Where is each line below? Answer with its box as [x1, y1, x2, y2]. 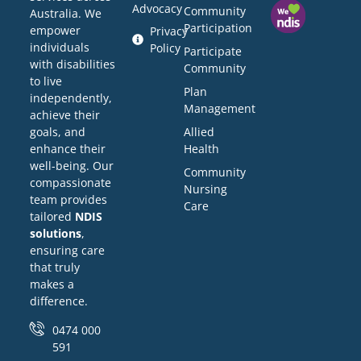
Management [184, 100, 256, 116]
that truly [30, 259, 80, 276]
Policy [150, 39, 181, 56]
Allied [184, 123, 215, 139]
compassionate [30, 175, 111, 191]
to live [30, 73, 62, 89]
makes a [30, 276, 74, 293]
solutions [30, 226, 81, 242]
